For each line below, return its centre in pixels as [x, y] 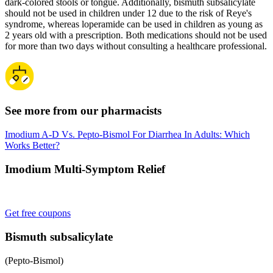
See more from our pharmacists [83, 111]
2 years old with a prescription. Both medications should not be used [136, 35]
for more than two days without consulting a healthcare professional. [136, 46]
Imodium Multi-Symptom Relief [85, 169]
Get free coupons [38, 213]
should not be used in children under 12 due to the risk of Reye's [128, 13]
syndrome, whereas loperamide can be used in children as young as [134, 24]
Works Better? [32, 145]
